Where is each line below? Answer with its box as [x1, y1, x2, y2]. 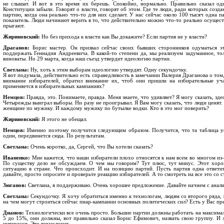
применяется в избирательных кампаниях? [3, 83, 104, 89]
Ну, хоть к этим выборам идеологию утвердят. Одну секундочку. [29, 67, 187, 72]
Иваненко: [3, 155, 30, 160]
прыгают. [3, 23, 25, 28]
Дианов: [3, 210, 24, 215]
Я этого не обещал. [40, 116, 87, 122]
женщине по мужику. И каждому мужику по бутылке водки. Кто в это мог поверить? [3, 105, 209, 111]
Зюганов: [3, 182, 26, 188]
